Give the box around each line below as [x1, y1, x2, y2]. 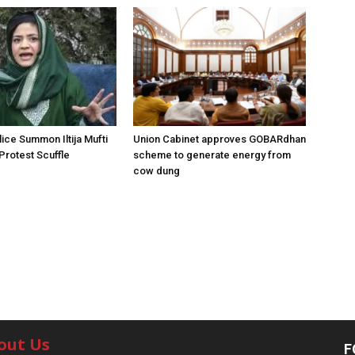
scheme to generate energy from [133, 149, 291, 161]
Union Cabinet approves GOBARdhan [133, 133, 306, 145]
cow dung [133, 165, 180, 177]
